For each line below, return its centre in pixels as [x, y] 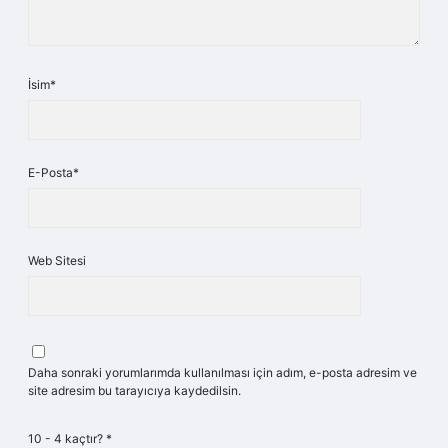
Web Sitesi [57, 260]
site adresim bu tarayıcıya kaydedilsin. [134, 390]
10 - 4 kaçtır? [67, 438]
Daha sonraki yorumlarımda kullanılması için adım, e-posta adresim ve [222, 372]
